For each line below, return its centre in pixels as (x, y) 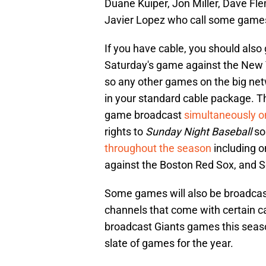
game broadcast (144, 115)
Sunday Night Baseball (199, 132)
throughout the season (158, 148)
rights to (125, 132)
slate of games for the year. (169, 243)
